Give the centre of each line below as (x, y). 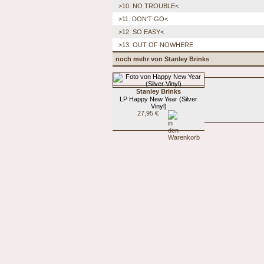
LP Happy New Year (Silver (159, 99)
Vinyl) (159, 106)
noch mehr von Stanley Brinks (162, 59)
